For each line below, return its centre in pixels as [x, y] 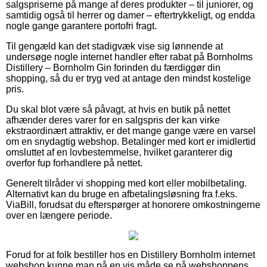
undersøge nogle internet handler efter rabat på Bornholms [129, 57]
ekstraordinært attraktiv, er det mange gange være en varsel [131, 131]
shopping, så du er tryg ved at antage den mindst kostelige [128, 78]
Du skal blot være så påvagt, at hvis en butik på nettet [118, 109]
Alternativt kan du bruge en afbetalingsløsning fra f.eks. [122, 194]
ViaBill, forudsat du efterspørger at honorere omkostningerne [133, 204]
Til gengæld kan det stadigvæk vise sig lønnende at [114, 46]
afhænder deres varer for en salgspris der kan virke [113, 120]
